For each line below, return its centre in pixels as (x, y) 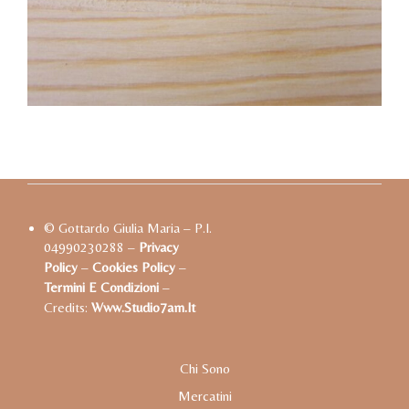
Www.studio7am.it (143, 307)
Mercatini (204, 395)
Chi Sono (204, 368)
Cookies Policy (133, 267)
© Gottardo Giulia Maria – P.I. (127, 227)
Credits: (67, 307)
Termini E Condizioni (101, 287)
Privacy (158, 246)
